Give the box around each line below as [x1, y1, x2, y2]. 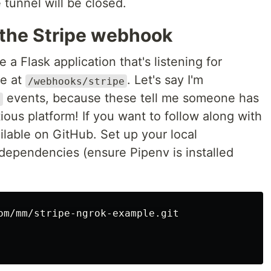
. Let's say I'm [127, 73, 203, 88]
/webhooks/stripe [28, 75, 125, 87]
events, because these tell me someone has [3, 91, 259, 106]
